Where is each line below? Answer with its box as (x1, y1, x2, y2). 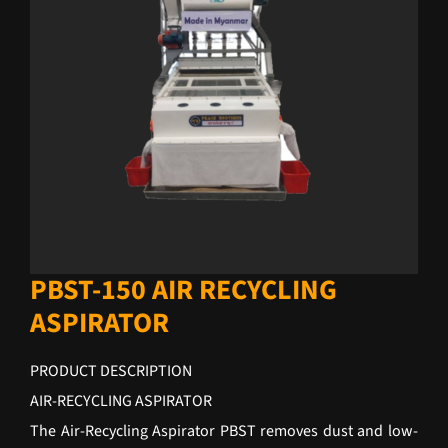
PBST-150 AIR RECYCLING (30, 270, 337, 310)
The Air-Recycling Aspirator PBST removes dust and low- (30, 420, 418, 442)
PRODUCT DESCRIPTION (30, 360, 192, 382)
